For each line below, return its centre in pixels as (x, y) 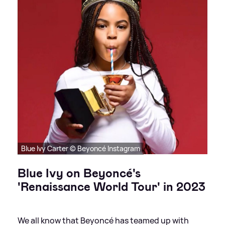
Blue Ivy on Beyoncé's (79, 173)
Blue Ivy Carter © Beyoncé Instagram (81, 148)
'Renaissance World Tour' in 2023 (111, 187)
